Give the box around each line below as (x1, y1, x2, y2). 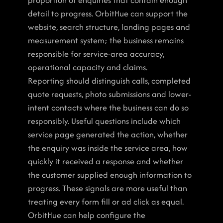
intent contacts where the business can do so (28, 102, 189, 113)
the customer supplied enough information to (28, 169, 192, 181)
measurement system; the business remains (28, 34, 184, 46)
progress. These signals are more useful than (28, 182, 187, 194)
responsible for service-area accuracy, (28, 48, 164, 60)
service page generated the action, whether (28, 128, 188, 140)
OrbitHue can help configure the (28, 209, 145, 221)
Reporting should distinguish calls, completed (28, 75, 191, 87)
